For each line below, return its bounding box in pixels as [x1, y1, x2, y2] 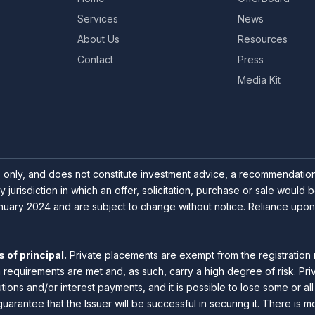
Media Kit [238, 74, 281, 86]
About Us [77, 33, 120, 45]
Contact [77, 53, 113, 65]
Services [77, 13, 118, 25]
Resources [238, 33, 288, 45]
